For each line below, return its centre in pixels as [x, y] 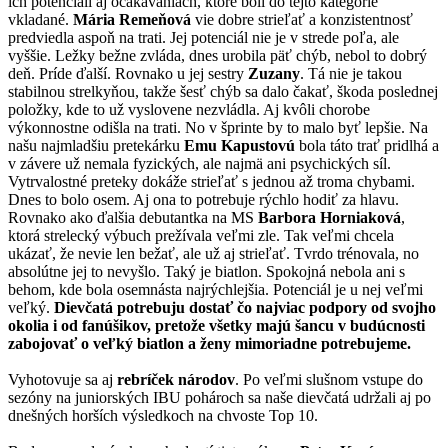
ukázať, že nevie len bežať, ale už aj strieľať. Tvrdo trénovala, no [213, 253]
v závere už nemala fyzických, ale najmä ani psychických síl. [199, 163]
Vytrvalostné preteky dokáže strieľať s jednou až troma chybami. [211, 181]
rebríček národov [176, 379]
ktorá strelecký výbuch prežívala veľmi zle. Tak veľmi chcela [201, 235]
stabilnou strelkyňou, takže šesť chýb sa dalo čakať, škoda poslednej [223, 91]
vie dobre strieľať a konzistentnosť [302, 19]
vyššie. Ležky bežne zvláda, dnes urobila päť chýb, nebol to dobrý [217, 55]
